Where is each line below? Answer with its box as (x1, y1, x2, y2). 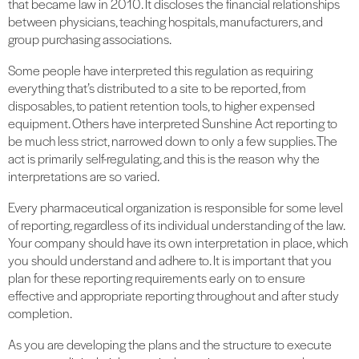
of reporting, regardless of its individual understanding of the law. (8, 216, 345, 235)
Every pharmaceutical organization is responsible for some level (8, 198, 343, 217)
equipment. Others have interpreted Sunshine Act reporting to (8, 114, 337, 133)
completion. (8, 304, 72, 323)
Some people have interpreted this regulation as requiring (8, 61, 313, 80)
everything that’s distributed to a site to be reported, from (8, 79, 306, 98)
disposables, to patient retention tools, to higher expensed (8, 96, 315, 115)
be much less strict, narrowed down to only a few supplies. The (8, 131, 337, 151)
